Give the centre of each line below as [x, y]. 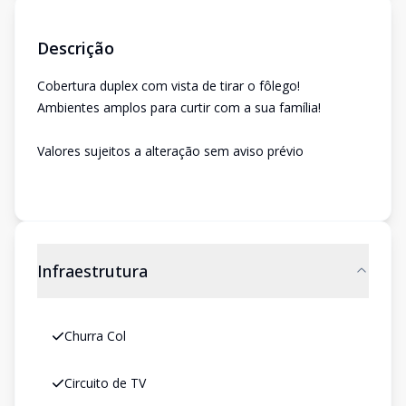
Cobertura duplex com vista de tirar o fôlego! [169, 86]
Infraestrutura [92, 271]
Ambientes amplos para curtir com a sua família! [179, 107]
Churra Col [95, 336]
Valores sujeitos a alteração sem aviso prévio [170, 151]
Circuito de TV [105, 383]
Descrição [76, 48]
